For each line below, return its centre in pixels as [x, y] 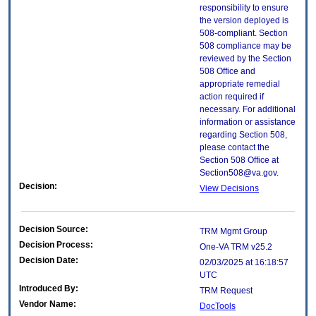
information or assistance [248, 122]
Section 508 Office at [239, 160]
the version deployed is [244, 21]
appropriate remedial [240, 84]
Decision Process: [56, 245]
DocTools [218, 306]
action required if [232, 97]
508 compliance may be [245, 46]
